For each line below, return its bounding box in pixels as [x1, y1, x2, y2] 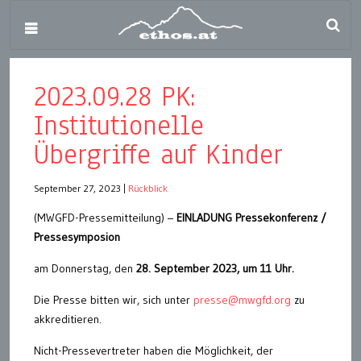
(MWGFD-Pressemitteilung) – [34, 210, 176, 225]
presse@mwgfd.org [193, 293, 291, 307]
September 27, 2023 [34, 182, 121, 194]
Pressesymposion [34, 230, 120, 244]
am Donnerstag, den [34, 261, 136, 276]
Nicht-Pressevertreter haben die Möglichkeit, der [34, 343, 273, 358]
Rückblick [128, 182, 168, 194]
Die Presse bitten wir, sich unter [34, 293, 193, 307]
